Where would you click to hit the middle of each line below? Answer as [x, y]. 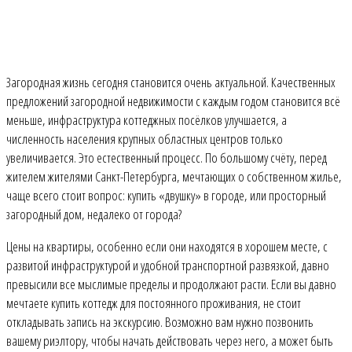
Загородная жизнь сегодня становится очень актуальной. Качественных [171, 82]
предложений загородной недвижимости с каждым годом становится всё [173, 101]
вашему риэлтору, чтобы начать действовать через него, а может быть [170, 341]
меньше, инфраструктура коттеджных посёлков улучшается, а [147, 120]
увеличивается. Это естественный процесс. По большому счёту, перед [167, 158]
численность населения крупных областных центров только [145, 139]
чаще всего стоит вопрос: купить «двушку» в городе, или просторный [166, 195]
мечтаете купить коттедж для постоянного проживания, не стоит [154, 303]
